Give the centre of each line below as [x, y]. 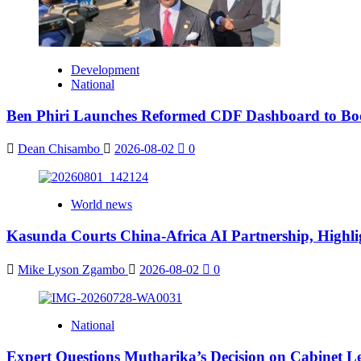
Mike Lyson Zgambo [73, 269]
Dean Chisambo [60, 149]
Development [105, 70]
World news [102, 205]
